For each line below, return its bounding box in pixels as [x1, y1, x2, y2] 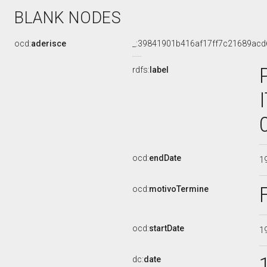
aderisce [31, 39, 66, 48]
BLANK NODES [14, 8, 122, 27]
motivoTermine [149, 184, 209, 194]
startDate [149, 223, 184, 233]
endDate [149, 153, 181, 163]
